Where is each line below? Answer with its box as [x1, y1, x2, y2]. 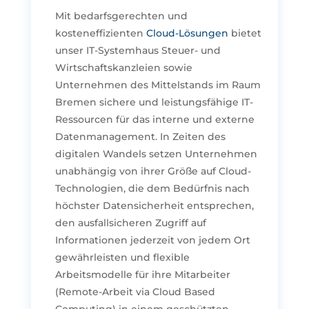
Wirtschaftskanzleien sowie [54, 61, 192, 74]
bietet [228, 26, 261, 39]
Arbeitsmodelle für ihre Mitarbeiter [54, 268, 230, 281]
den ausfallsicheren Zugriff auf [54, 216, 206, 229]
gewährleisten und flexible [54, 250, 190, 263]
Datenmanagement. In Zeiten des [54, 130, 226, 143]
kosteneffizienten [54, 26, 146, 39]
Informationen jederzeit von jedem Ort [54, 233, 250, 246]
